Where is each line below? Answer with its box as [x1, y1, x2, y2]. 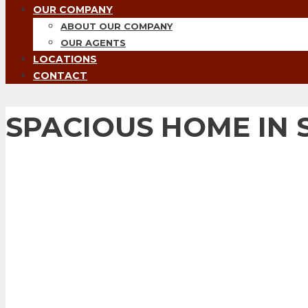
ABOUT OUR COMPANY [60, 21, 173, 32]
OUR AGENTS [60, 37, 126, 48]
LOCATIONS [33, 53, 97, 65]
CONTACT [33, 69, 87, 82]
